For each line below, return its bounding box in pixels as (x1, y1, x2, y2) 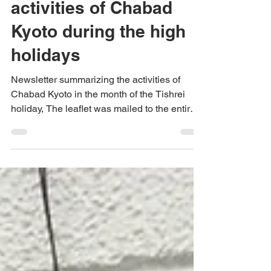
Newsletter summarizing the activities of (11, 106, 180, 118)
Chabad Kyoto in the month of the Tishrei (11, 121, 185, 132)
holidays (11, 77, 80, 97)
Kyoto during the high (11, 54, 186, 74)
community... (11, 150, 64, 162)
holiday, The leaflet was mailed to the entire (11, 135, 195, 147)
